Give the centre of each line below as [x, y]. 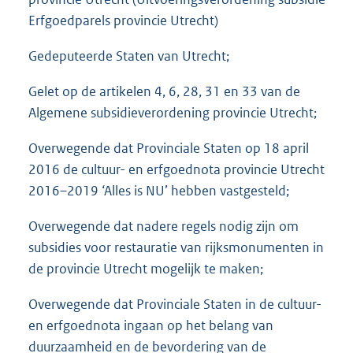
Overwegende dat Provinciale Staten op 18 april [169, 149]
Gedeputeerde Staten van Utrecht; [129, 56]
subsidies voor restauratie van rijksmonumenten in [176, 248]
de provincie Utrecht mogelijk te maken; [146, 269]
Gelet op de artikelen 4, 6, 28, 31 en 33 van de [164, 92]
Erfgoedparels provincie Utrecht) [123, 21]
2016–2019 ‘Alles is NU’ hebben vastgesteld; [159, 191]
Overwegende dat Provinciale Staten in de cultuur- [175, 305]
